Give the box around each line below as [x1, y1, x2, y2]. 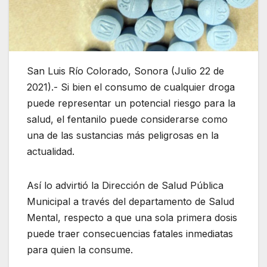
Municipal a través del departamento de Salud [27, 195, 234, 208]
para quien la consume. [27, 244, 133, 256]
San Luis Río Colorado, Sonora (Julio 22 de [27, 65, 224, 77]
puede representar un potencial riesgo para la [27, 97, 235, 110]
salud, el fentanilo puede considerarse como [27, 113, 228, 126]
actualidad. [27, 145, 74, 158]
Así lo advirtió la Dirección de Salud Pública [27, 179, 223, 192]
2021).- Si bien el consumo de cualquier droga [27, 81, 235, 94]
